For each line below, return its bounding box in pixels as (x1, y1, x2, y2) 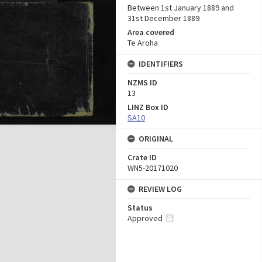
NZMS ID (127, 77, 157, 88)
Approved (127, 213, 163, 223)
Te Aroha (127, 37, 158, 48)
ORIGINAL (139, 133, 173, 144)
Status (127, 202, 153, 213)
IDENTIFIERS (139, 58, 183, 69)
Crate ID (127, 152, 157, 163)
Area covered (127, 27, 174, 37)
